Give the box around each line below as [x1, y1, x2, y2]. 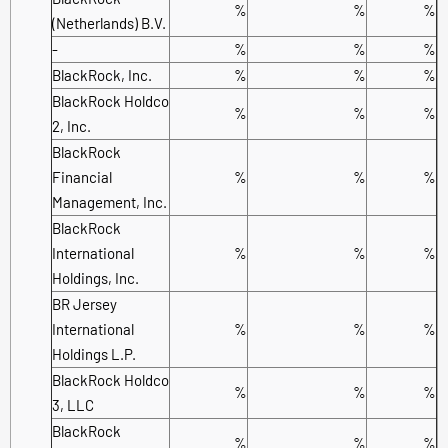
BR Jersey [52, 294, 117, 313]
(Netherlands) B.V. [52, 13, 166, 32]
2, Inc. [52, 116, 91, 135]
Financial [52, 167, 112, 186]
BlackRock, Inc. [52, 65, 152, 84]
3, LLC [52, 395, 94, 414]
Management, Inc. [52, 192, 167, 211]
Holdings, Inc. [52, 268, 139, 287]
